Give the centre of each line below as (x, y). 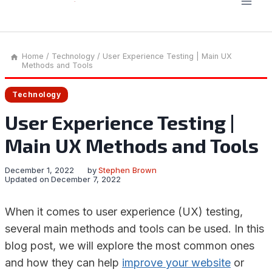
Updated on (27, 179)
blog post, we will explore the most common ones (130, 246)
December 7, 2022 (86, 179)
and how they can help (63, 263)
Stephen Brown (128, 170)
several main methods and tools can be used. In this (134, 229)
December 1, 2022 (39, 170)
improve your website (176, 263)
